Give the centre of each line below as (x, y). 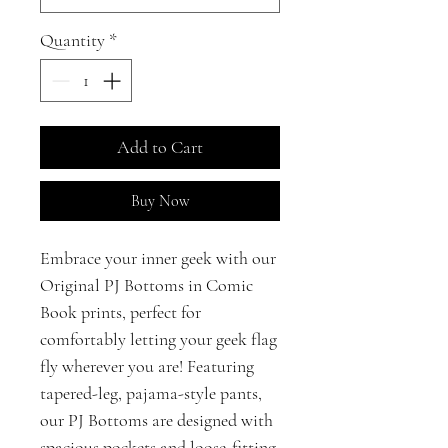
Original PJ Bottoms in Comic (146, 284)
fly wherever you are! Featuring (147, 365)
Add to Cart (160, 146)
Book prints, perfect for (120, 311)
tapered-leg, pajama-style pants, (151, 392)
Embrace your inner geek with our (158, 257)
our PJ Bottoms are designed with (156, 419)
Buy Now (160, 200)
